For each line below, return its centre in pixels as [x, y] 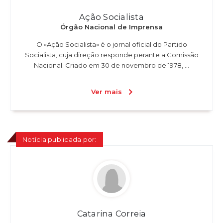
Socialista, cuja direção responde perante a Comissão [111, 55]
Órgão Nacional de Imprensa [111, 27]
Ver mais [107, 91]
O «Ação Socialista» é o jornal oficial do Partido [111, 45]
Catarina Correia [111, 213]
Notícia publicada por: [59, 139]
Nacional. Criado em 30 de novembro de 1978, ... [111, 65]
